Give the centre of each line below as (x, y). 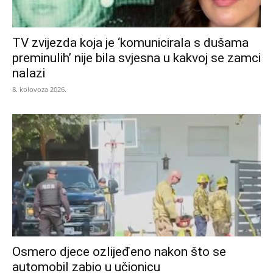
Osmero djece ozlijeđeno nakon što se (119, 252)
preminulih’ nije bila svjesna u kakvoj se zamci (136, 58)
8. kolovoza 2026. (39, 89)
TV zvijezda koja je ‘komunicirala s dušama (130, 42)
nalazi (29, 73)
